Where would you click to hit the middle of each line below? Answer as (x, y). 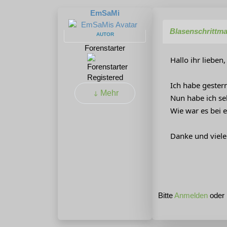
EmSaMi (105, 13)
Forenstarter (105, 48)
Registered (105, 77)
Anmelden (191, 196)
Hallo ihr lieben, (198, 60)
